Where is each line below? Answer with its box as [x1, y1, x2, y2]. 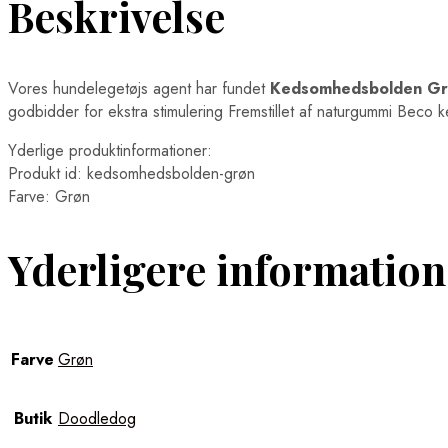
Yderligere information [8, 241, 446, 296]
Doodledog [58, 407, 136, 431]
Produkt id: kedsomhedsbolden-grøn [8, 161, 255, 185]
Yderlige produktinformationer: [8, 138, 212, 162]
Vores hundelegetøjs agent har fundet [8, 76, 270, 100]
